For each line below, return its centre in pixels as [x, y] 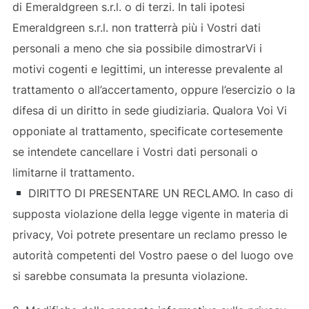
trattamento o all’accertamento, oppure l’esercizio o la [153, 89]
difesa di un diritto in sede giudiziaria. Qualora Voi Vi [149, 110]
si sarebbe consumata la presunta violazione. [130, 276]
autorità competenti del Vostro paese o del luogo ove [152, 255]
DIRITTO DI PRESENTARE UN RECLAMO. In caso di [159, 193]
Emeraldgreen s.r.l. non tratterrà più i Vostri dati [136, 27]
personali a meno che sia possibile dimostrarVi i [137, 48]
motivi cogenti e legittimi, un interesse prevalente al [147, 69]
